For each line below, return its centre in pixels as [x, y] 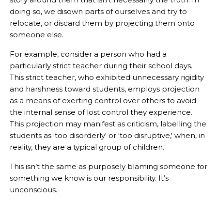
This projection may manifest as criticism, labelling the [108, 124]
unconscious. [33, 190]
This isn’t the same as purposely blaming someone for [108, 167]
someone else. [38, 35]
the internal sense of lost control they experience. [101, 112]
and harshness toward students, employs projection [105, 89]
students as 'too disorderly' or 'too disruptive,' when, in [107, 136]
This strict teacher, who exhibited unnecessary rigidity [107, 77]
